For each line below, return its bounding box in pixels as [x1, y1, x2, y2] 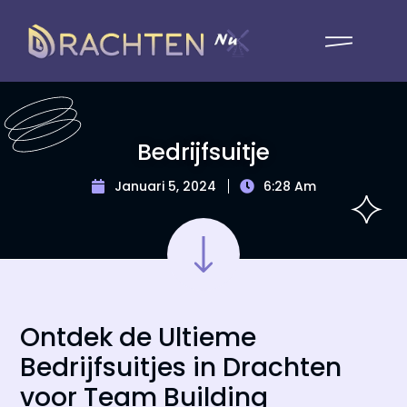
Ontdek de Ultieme [20, 319, 257, 355]
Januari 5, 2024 [114, 176, 216, 195]
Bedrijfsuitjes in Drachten [20, 349, 342, 385]
